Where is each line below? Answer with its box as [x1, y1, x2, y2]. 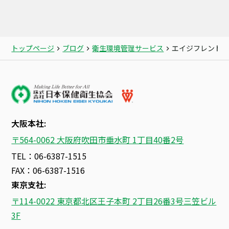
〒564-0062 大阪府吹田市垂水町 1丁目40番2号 [11, 133, 184, 146]
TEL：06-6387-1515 [11, 150, 87, 163]
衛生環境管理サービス [92, 43, 164, 54]
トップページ [11, 43, 55, 54]
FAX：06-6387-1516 [11, 164, 85, 177]
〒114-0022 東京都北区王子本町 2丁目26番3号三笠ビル [11, 195, 217, 208]
